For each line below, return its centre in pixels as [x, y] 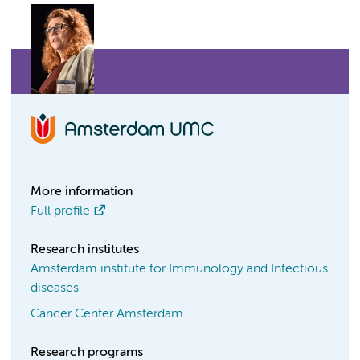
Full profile [60, 211]
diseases [55, 288]
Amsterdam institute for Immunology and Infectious [179, 269]
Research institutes [85, 250]
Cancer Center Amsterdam [107, 314]
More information [82, 192]
